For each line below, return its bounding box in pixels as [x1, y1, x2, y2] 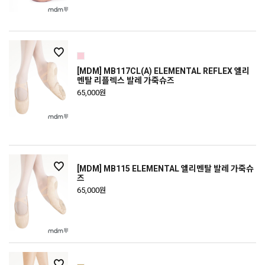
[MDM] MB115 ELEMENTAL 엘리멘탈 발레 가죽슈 [77, 163, 254, 175]
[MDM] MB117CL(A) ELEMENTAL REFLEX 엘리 [77, 65, 250, 77]
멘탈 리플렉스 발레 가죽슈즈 [77, 75, 174, 87]
